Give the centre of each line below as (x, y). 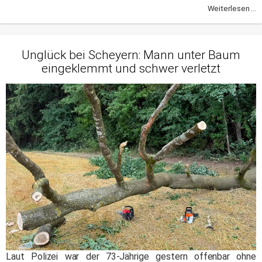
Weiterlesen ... (232, 9)
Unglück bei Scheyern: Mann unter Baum (131, 55)
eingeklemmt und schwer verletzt (131, 68)
